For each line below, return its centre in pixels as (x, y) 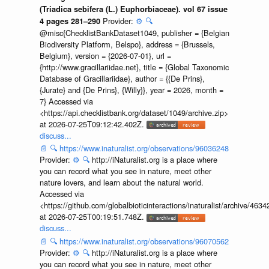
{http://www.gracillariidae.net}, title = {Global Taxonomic (134, 67)
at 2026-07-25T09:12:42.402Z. (93, 124)
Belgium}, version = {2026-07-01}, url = (105, 55)
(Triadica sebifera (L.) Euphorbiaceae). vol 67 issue (133, 9)
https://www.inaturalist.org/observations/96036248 (144, 148)
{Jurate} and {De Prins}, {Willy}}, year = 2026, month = (131, 89)
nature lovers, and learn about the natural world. (121, 183)
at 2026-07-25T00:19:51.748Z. (93, 217)
